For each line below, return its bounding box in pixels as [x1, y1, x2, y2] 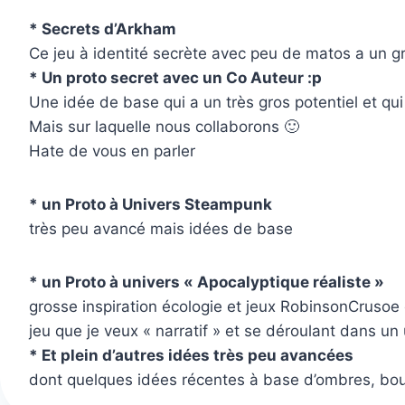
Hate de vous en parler [28, 141, 195, 160]
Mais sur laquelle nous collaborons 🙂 [28, 117, 299, 136]
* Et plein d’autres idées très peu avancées [28, 345, 353, 364]
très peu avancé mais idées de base [28, 219, 293, 238]
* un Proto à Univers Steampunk [28, 194, 272, 213]
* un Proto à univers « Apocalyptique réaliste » [28, 272, 384, 291]
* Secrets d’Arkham [28, 19, 176, 38]
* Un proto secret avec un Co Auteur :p [28, 68, 322, 87]
